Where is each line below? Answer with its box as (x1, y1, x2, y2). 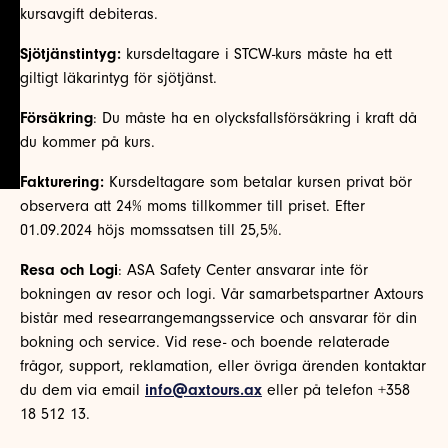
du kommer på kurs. (20, 132, 155, 151)
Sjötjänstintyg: (20, 44, 121, 63)
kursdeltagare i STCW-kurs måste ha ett (121, 44, 392, 63)
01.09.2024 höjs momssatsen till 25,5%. (20, 220, 282, 239)
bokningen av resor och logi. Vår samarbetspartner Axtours (20, 284, 424, 303)
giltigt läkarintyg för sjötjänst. (20, 68, 217, 87)
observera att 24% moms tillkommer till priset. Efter (20, 196, 365, 215)
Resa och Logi (20, 260, 118, 279)
